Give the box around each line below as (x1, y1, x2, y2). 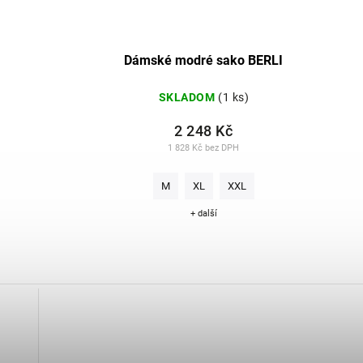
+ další (190, 207, 217, 219)
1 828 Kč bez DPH (168, 142, 240, 153)
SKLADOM (158, 90, 216, 104)
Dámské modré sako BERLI (124, 52, 284, 68)
